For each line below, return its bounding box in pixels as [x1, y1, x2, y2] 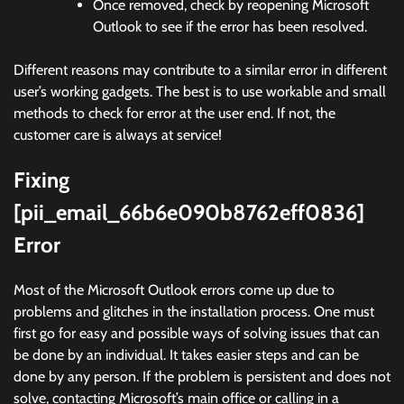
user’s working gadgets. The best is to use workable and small [14, 82, 386, 100]
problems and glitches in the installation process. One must [14, 302, 374, 320]
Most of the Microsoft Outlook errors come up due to [14, 280, 335, 298]
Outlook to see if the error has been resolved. [93, 17, 371, 35]
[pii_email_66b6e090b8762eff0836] [14, 198, 364, 225]
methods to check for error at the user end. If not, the [14, 104, 335, 122]
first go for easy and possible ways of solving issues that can [14, 324, 380, 342]
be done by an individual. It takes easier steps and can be [14, 345, 359, 363]
